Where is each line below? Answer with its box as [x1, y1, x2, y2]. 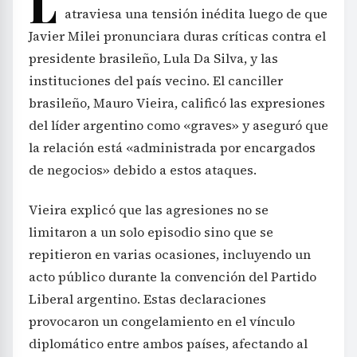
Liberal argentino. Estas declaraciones [29, 289, 266, 308]
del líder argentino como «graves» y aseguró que [29, 116, 328, 134]
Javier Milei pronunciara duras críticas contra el [29, 26, 326, 45]
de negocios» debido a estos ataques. [29, 160, 257, 178]
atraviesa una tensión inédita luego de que [65, 4, 328, 22]
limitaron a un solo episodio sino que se [29, 222, 273, 241]
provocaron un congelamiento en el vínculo [29, 312, 295, 330]
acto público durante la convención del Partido [29, 267, 316, 285]
